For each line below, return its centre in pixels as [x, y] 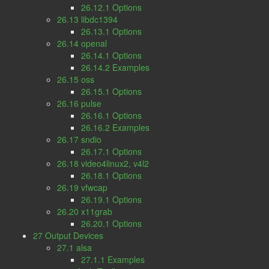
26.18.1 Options [111, 175]
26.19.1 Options [111, 199]
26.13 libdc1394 [87, 19]
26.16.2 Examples [115, 127]
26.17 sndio [79, 139]
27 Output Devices [68, 235]
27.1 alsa [74, 247]
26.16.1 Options [111, 115]
